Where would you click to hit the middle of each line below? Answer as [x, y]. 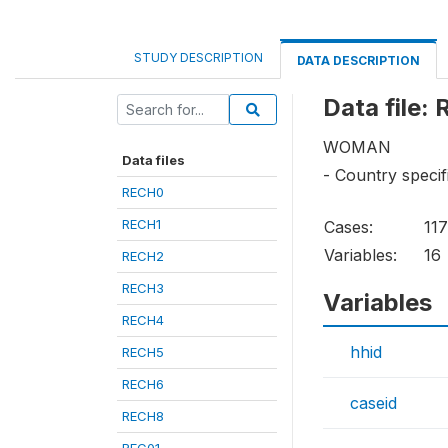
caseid [373, 403]
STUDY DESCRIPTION [198, 57]
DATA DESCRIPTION [358, 60]
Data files [153, 160]
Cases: [348, 227]
